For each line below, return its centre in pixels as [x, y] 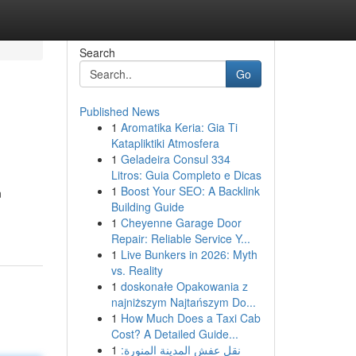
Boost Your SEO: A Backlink [190, 191]
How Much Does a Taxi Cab [190, 318]
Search [97, 52]
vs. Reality [137, 270]
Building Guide [147, 207]
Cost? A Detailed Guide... [174, 334]
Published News [119, 111]
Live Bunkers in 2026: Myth [189, 254]
